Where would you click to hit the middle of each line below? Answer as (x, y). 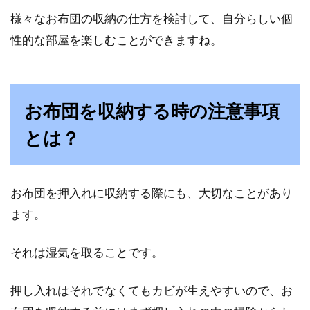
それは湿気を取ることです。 (87, 252)
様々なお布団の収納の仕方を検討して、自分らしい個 (152, 18)
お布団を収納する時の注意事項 (152, 111)
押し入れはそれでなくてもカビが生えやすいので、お (152, 290)
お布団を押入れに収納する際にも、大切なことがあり (152, 193)
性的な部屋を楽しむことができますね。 (116, 40)
